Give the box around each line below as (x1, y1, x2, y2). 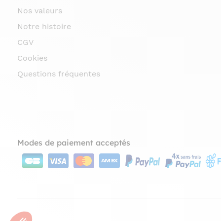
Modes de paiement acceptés (17, 137, 130, 147)
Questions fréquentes (17, 69, 100, 78)
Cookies (17, 53, 47, 63)
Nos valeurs (17, 5, 62, 15)
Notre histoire (17, 21, 71, 31)
